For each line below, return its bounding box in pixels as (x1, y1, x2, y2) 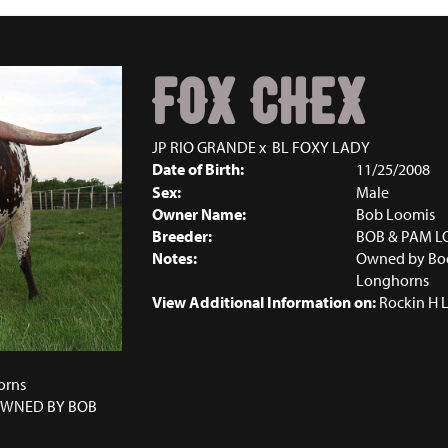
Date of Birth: (151, 159, 244, 179)
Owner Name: (151, 204, 246, 224)
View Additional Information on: (151, 292, 376, 312)
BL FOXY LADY (271, 137, 370, 157)
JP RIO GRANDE (151, 137, 256, 157)
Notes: (151, 248, 197, 268)
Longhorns (355, 270, 429, 290)
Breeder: (151, 226, 212, 246)
